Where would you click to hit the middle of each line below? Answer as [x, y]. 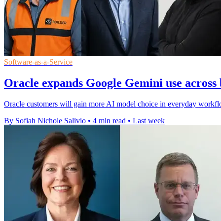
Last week [149, 120]
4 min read [109, 120]
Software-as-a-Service [38, 62]
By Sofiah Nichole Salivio [45, 120]
